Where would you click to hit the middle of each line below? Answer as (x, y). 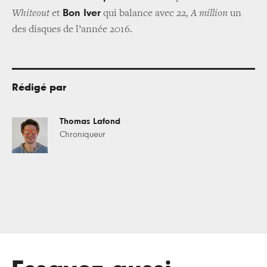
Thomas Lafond (90, 121)
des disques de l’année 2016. (72, 30)
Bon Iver (82, 13)
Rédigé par (39, 87)
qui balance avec (139, 13)
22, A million (202, 13)
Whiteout (31, 13)
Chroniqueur (83, 134)
